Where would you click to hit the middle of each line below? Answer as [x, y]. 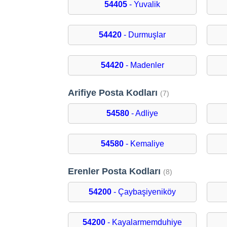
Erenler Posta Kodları [116, 172]
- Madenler [144, 65]
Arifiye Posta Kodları [114, 93]
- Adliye [144, 113]
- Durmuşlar [144, 35]
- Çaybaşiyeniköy [144, 192]
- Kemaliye [144, 144]
